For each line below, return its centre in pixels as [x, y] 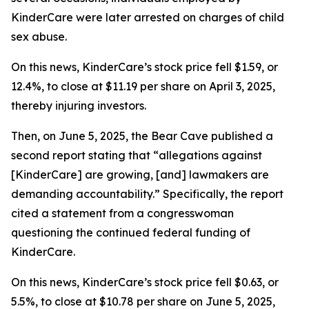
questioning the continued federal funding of [131, 232]
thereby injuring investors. [79, 106]
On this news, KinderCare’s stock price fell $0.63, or [145, 282]
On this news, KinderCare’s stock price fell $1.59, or [144, 67]
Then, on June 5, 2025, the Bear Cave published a [142, 136]
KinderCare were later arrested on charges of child [148, 17]
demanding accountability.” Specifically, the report [147, 194]
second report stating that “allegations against [137, 155]
